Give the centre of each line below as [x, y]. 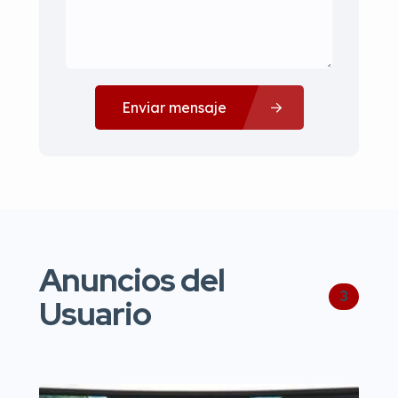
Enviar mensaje [174, 107]
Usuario [95, 314]
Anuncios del [132, 280]
